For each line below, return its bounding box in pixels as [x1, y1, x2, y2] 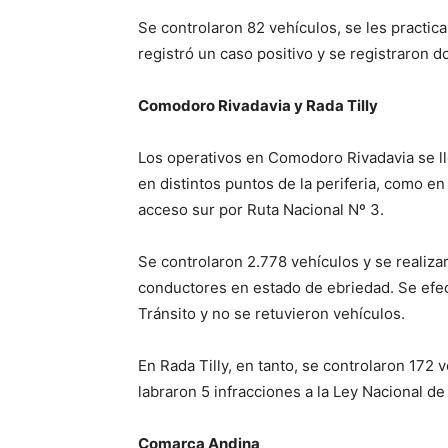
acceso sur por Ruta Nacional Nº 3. [138, 200, 384, 219]
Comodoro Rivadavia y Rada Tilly [138, 96, 378, 115]
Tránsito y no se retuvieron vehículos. [138, 304, 405, 323]
